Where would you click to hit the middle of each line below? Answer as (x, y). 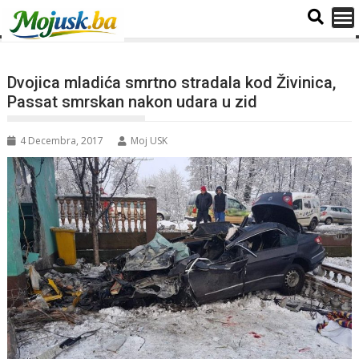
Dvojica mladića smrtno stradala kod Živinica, (172, 83)
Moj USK (149, 141)
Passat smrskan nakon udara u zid (133, 102)
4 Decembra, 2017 (62, 141)
